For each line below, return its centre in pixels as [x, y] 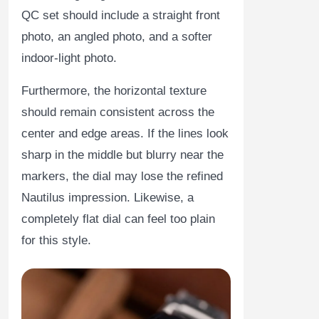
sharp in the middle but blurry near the [122, 155]
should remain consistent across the [118, 112]
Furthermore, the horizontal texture [114, 90]
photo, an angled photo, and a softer [117, 36]
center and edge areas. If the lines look [125, 133]
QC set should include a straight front [121, 15]
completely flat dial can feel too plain [118, 219]
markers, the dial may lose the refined [122, 176]
